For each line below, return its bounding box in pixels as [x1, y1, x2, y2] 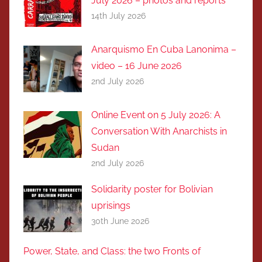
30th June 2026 [91, 216, 149, 226]
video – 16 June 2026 [91, 60, 182, 72]
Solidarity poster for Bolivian [91, 184, 213, 195]
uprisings [91, 200, 130, 212]
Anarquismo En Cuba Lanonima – [91, 44, 236, 56]
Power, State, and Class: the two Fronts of [23, 245, 201, 257]
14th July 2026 [91, 11, 146, 21]
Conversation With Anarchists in [91, 126, 227, 137]
